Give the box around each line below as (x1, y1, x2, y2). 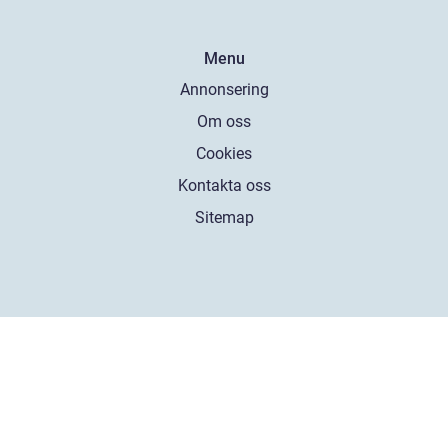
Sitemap (194, 208, 254, 227)
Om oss (197, 112, 251, 131)
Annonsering (179, 80, 269, 99)
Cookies (196, 144, 252, 163)
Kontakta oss (177, 176, 271, 195)
